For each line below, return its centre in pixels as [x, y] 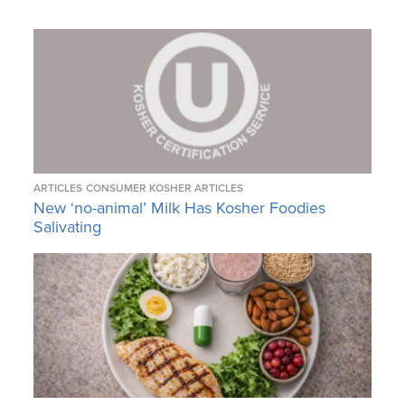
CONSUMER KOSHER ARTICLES [165, 188]
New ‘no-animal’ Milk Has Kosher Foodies [180, 208]
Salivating [68, 227]
